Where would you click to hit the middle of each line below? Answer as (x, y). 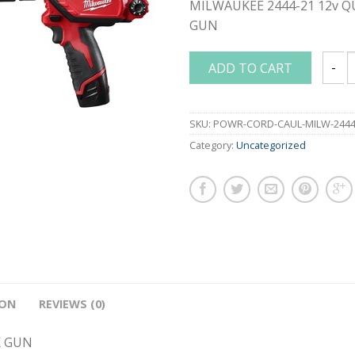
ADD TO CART (250, 68)
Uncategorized (271, 145)
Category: (213, 145)
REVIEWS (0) (72, 303)
